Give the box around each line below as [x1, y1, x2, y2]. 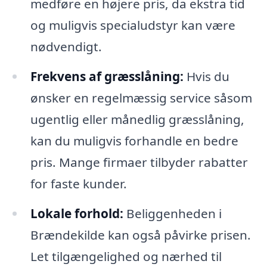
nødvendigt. [30, 38, 102, 55]
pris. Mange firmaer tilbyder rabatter [30, 153, 248, 170]
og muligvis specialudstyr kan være [30, 16, 235, 33]
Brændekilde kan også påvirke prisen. [30, 226, 251, 243]
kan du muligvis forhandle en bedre [30, 132, 238, 149]
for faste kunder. [30, 175, 127, 192]
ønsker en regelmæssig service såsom [30, 89, 252, 106]
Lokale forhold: [30, 204, 123, 222]
